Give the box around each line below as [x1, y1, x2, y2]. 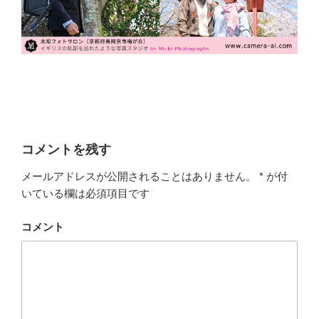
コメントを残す [21, 142, 111, 157]
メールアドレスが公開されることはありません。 [21, 170, 256, 183]
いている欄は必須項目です [21, 187, 150, 200]
